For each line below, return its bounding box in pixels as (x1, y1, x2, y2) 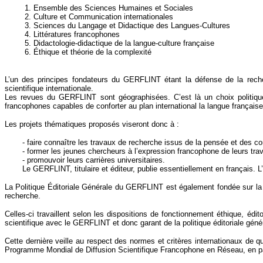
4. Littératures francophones (22, 29, 120, 39)
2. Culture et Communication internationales (22, 12, 173, 21)
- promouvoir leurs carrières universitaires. (22, 155, 165, 164)
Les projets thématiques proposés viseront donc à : (5, 119, 179, 129)
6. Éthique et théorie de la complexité (22, 47, 151, 56)
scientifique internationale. (5, 83, 93, 93)
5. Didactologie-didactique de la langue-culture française (22, 38, 217, 48)
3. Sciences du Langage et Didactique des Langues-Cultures (22, 21, 230, 30)
